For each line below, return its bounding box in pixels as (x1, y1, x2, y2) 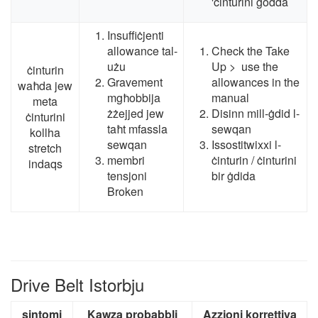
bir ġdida (212, 168, 256, 185)
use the (241, 58, 278, 75)
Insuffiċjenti (107, 27, 164, 44)
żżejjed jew (107, 105, 164, 122)
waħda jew (18, 77, 72, 94)
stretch (28, 140, 62, 157)
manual (212, 89, 249, 106)
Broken (107, 183, 143, 200)
